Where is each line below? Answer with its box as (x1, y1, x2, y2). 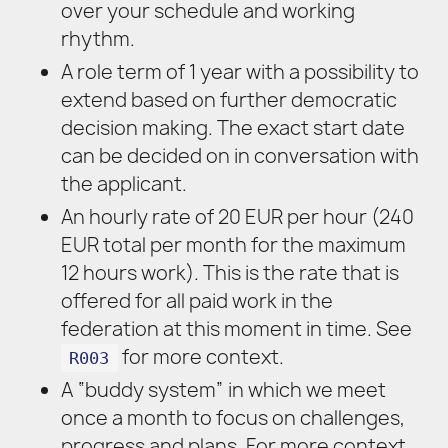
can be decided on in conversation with (60, 143, 419, 170)
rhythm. (60, 26, 135, 53)
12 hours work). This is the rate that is (60, 259, 399, 286)
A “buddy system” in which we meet (60, 376, 386, 403)
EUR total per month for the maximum (60, 231, 406, 258)
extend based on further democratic (60, 87, 397, 114)
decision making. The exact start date (60, 115, 405, 142)
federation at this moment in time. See (60, 315, 412, 342)
